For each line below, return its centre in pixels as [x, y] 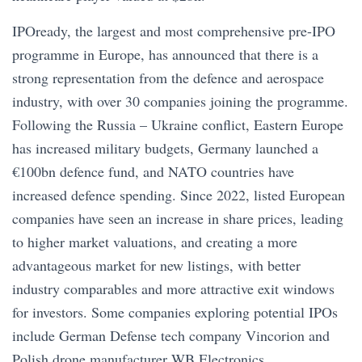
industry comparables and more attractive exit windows [173, 288]
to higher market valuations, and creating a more [155, 242]
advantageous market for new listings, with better [156, 265]
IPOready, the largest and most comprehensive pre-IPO [174, 31]
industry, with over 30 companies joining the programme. [180, 101]
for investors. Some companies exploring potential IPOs [175, 312]
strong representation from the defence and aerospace [168, 78]
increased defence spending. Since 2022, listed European [179, 195]
